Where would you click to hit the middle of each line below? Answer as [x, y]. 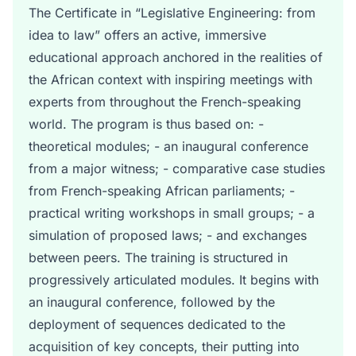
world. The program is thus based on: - [146, 124]
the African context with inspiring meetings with [170, 79]
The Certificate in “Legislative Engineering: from [172, 13]
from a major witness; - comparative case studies [177, 168]
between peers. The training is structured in [158, 257]
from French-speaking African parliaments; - [162, 191]
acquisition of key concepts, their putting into [164, 346]
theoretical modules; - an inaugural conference [168, 146]
